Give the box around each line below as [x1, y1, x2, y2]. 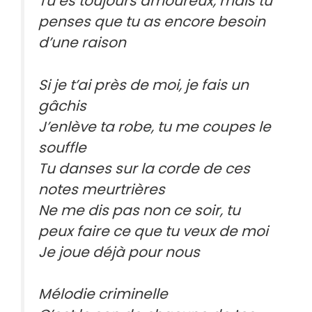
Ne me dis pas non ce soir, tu [38, 200, 240, 220]
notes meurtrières [38, 179, 165, 199]
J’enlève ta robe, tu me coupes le [38, 116, 271, 136]
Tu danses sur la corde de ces [38, 158, 250, 178]
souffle [38, 137, 86, 157]
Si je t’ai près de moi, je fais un [38, 75, 249, 95]
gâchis [38, 95, 86, 116]
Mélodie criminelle [38, 284, 168, 304]
